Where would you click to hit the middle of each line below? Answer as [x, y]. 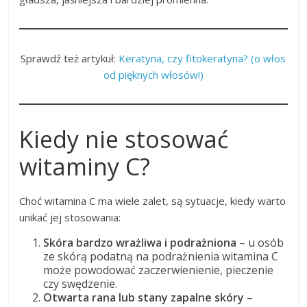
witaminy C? [85, 167]
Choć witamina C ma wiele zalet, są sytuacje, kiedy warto [153, 201]
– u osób [260, 243]
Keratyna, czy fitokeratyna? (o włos [202, 59]
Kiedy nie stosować [124, 139]
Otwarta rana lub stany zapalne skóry [144, 298]
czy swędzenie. [81, 284]
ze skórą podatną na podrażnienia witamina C [161, 257]
